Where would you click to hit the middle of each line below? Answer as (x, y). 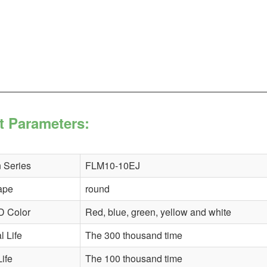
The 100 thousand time (133, 258)
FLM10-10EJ (112, 165)
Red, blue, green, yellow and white (158, 212)
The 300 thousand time (133, 235)
